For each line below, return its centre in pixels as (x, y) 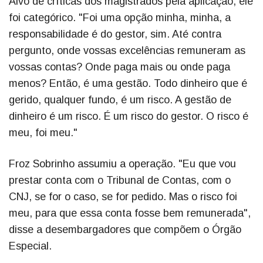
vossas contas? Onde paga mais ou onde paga (119, 67)
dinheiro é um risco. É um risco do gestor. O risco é (129, 117)
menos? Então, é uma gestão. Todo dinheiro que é (128, 84)
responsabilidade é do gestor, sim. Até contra (115, 34)
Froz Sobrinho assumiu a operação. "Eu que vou (122, 164)
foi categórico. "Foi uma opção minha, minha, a (120, 18)
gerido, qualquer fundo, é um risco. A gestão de (120, 100)
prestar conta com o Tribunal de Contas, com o (120, 181)
